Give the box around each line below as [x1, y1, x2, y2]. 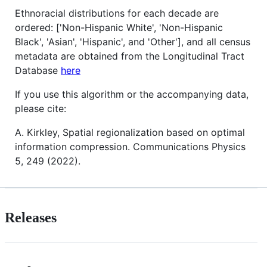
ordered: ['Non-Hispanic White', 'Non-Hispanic [15, 21, 223, 33]
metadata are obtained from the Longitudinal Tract [15, 49, 244, 62]
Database [15, 64, 61, 76]
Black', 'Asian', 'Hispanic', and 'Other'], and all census [15, 35, 250, 48]
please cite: [15, 102, 66, 114]
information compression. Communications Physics [15, 140, 246, 153]
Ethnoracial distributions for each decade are [15, 7, 219, 19]
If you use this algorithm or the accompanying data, [15, 88, 249, 100]
